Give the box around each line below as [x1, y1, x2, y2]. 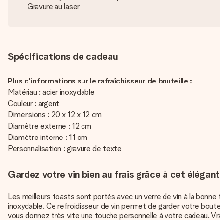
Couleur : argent [8, 99, 59, 108]
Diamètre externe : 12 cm [8, 121, 93, 131]
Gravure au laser [27, 2, 80, 11]
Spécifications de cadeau [8, 51, 118, 62]
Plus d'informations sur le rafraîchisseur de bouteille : [8, 76, 192, 85]
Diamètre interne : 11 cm [8, 133, 89, 142]
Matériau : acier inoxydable [8, 87, 97, 97]
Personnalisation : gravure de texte [8, 144, 122, 153]
